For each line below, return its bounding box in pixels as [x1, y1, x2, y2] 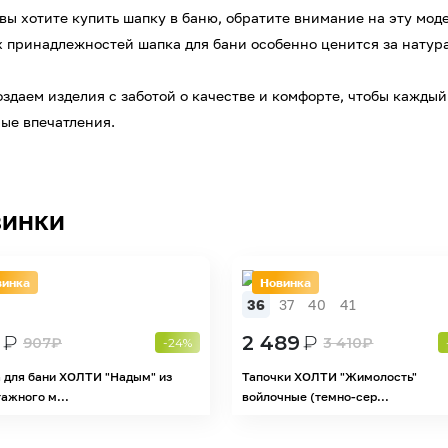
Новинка [260, 274, 312, 290]
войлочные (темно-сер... [242, 388, 390, 404]
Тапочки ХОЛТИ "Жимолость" [242, 368, 418, 384]
